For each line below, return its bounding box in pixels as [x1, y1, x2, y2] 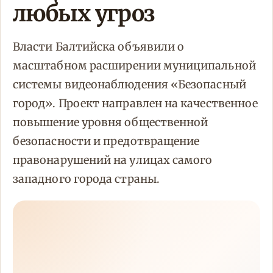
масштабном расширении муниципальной [13, 58, 256, 73]
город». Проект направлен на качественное [13, 96, 258, 111]
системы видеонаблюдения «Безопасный [13, 77, 246, 92]
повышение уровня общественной [13, 115, 208, 130]
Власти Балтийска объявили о [13, 40, 185, 54]
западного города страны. [13, 172, 160, 186]
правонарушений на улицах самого [13, 153, 213, 168]
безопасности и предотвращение [13, 134, 200, 149]
